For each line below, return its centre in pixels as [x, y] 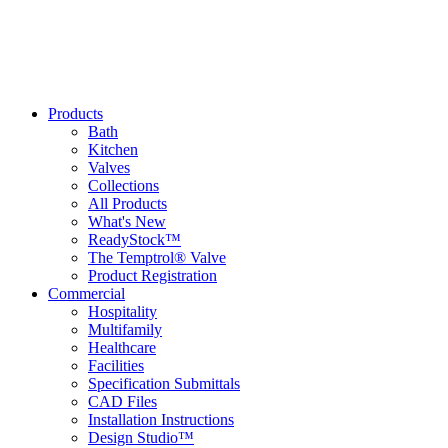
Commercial [86, 294]
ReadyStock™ [134, 240]
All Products [127, 204]
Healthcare [122, 348]
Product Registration [152, 276]
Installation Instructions [161, 420]
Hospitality [122, 312]
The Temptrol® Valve [157, 258]
